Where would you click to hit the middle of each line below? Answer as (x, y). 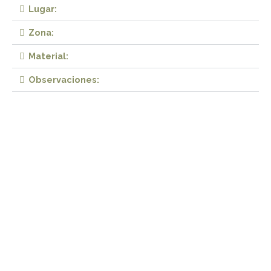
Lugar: (42, 8)
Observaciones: (64, 79)
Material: (48, 56)
